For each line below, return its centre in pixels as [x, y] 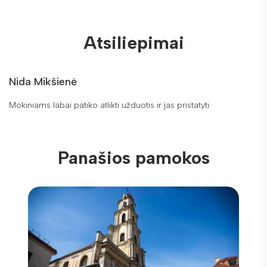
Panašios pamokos [133, 157]
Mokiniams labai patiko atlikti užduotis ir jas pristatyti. [110, 105]
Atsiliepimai [133, 42]
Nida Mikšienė [43, 81]
